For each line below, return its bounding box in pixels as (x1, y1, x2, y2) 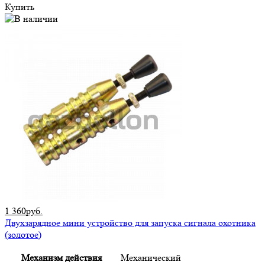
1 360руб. (5, 205, 43, 217)
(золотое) (5, 229, 41, 241)
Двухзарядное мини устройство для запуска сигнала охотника (5, 217, 256, 229)
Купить (5, 1, 34, 13)
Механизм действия (21, 252, 102, 264)
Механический (121, 252, 181, 264)
